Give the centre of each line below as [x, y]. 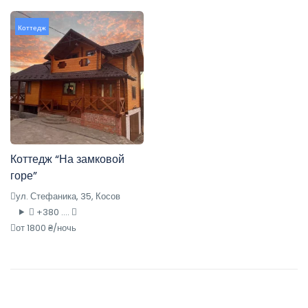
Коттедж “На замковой [67, 159]
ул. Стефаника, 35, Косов [68, 196]
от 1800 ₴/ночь [46, 228]
